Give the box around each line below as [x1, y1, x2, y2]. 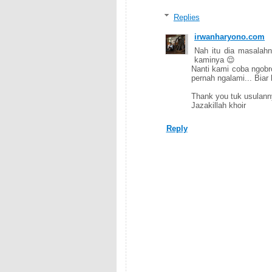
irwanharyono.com [194, 32, 265, 42]
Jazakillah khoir [191, 101, 246, 110]
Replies [173, 12, 200, 22]
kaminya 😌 [194, 55, 235, 65]
